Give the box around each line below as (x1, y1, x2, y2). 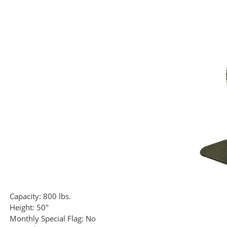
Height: (10, 202, 34, 213)
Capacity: (10, 191, 41, 202)
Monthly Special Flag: (10, 213, 84, 224)
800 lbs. (43, 191, 71, 202)
